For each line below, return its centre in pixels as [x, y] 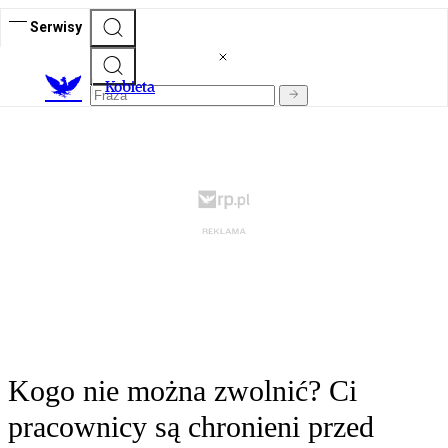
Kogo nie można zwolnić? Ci [182, 391]
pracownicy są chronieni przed [191, 427]
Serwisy [56, 26]
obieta [134, 87]
